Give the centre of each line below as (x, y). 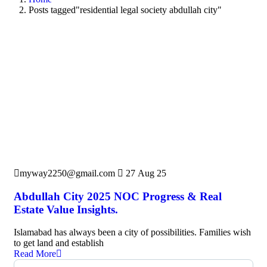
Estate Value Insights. (66, 209)
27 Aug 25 (145, 173)
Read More (35, 254)
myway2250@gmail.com (67, 173)
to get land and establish (59, 243)
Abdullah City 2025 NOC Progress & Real (118, 196)
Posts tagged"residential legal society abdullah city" (125, 10)
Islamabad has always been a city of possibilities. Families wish (132, 232)
